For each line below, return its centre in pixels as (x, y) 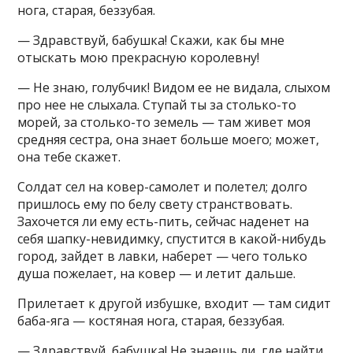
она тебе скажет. (69, 157)
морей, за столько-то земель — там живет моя (164, 122)
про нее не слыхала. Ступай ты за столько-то (157, 105)
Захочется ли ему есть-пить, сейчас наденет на (163, 221)
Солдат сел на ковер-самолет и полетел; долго (163, 187)
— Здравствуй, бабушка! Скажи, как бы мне (151, 40)
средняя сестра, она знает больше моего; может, (169, 139)
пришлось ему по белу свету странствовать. (155, 204)
